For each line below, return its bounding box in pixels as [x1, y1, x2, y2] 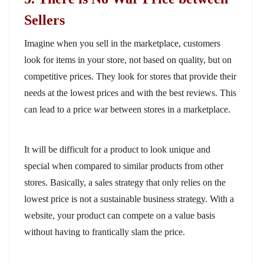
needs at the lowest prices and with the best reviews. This [24, 87, 236, 98]
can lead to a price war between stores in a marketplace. [24, 104, 230, 114]
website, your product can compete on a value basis [24, 210, 215, 220]
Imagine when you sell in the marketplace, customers [24, 38, 220, 48]
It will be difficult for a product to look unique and [24, 144, 210, 154]
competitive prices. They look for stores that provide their [24, 71, 236, 81]
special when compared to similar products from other [24, 160, 223, 171]
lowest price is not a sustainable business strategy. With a [24, 193, 234, 204]
